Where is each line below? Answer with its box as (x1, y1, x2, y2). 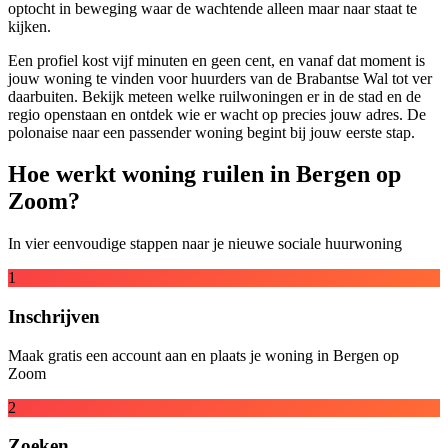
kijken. (8, 17, 51, 35)
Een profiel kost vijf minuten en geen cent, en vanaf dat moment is (8, 51, 425, 69)
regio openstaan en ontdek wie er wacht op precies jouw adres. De (8, 105, 426, 123)
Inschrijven (8, 306, 100, 328)
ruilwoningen (219, 87, 303, 105)
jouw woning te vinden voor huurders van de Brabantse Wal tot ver (8, 69, 432, 87)
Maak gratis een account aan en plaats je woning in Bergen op (8, 346, 399, 364)
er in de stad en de (303, 87, 421, 105)
